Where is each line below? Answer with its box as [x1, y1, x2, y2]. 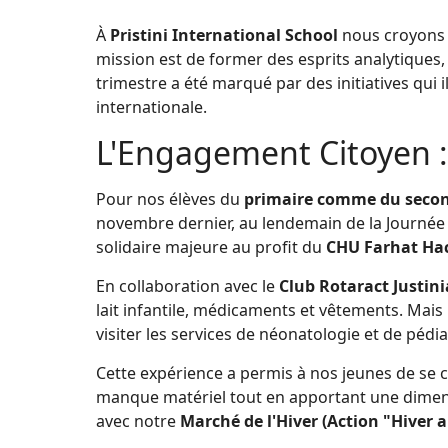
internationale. [96, 95, 207, 118]
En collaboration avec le [96, 274, 279, 297]
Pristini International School [110, 23, 338, 46]
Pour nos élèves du [96, 187, 244, 210]
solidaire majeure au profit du [96, 235, 326, 258]
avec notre [96, 409, 180, 432]
